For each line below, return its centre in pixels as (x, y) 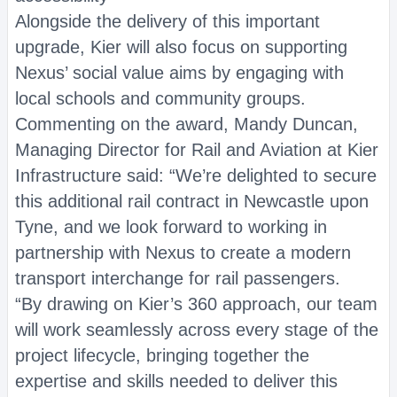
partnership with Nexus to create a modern (183, 253)
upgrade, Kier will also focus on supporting (181, 47)
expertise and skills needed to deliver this (176, 381)
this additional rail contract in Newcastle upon (192, 201)
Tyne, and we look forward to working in (171, 227)
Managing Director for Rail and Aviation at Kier (197, 150)
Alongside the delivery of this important (167, 21)
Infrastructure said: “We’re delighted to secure (196, 175)
